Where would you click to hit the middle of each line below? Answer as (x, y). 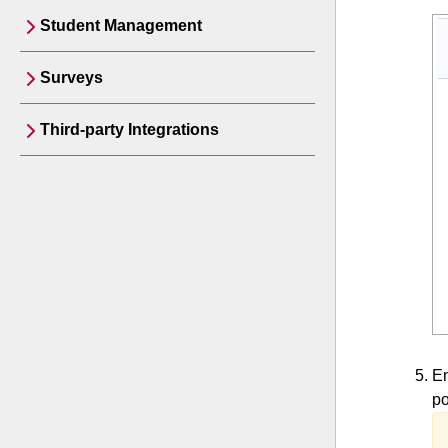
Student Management (121, 25)
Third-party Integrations (129, 129)
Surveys (71, 77)
